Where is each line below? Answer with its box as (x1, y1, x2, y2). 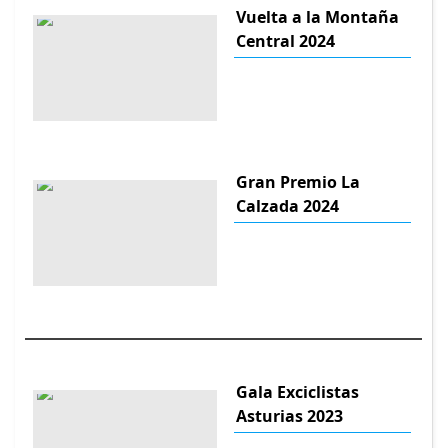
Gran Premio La (235, 171, 360, 194)
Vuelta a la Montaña (235, 6, 399, 29)
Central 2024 (235, 30, 335, 53)
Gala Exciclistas (235, 380, 359, 403)
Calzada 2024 (235, 195, 339, 218)
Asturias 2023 (235, 404, 343, 427)
